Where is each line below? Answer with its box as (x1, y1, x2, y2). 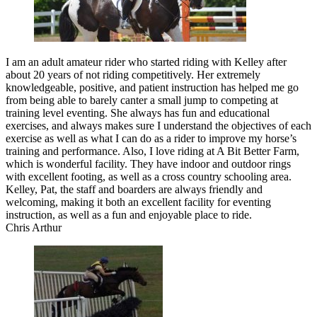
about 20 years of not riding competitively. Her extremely (6, 68, 260, 81)
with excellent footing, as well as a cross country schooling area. (6, 170, 292, 183)
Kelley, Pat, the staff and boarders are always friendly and (6, 183, 263, 195)
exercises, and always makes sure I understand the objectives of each (6, 119, 311, 132)
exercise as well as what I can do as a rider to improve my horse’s (6, 132, 296, 144)
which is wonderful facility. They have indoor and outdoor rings (6, 157, 291, 170)
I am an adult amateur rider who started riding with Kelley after (6, 55, 287, 68)
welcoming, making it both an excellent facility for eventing (6, 195, 271, 208)
